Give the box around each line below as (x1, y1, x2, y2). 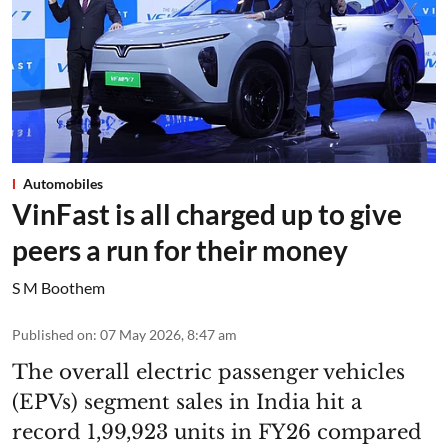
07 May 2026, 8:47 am (100, 325, 237, 343)
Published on (12, 325, 93, 343)
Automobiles (23, 174, 103, 192)
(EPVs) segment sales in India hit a (12, 389, 362, 414)
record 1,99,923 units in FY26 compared (12, 419, 422, 444)
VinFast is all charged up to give (12, 196, 402, 231)
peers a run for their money (12, 232, 348, 267)
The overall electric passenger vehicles (12, 359, 405, 384)
